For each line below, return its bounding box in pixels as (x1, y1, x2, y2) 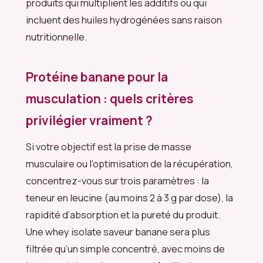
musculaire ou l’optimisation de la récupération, (26, 156, 233, 170)
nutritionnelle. (26, 30, 87, 44)
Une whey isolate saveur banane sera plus (26, 224, 210, 238)
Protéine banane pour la (26, 69, 168, 86)
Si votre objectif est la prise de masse (26, 139, 191, 153)
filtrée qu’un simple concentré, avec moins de (26, 241, 225, 255)
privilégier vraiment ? (26, 112, 153, 129)
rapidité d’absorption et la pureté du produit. (26, 207, 220, 221)
